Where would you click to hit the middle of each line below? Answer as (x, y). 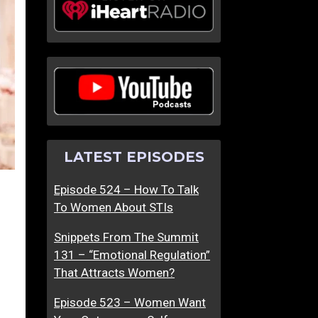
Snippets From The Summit (126, 237)
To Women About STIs (114, 208)
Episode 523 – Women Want (130, 303)
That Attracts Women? (114, 273)
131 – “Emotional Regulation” (132, 255)
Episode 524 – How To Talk (126, 190)
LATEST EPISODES (134, 157)
